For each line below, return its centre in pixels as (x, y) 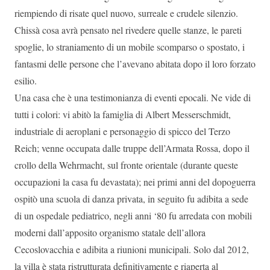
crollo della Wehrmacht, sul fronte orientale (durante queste (126, 165)
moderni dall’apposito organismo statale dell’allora (110, 232)
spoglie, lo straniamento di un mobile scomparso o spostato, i (130, 46)
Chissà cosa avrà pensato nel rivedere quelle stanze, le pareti (128, 30)
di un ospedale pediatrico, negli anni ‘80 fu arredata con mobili (133, 215)
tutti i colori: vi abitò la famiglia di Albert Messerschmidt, (123, 114)
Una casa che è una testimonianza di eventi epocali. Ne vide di (133, 97)
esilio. (26, 80)
